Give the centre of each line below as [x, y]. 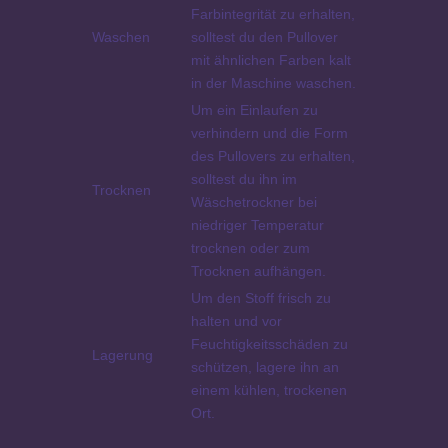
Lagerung [122, 354]
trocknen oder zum [250, 247]
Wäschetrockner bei [253, 201]
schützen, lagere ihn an [264, 366]
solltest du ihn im [243, 178]
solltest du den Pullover [264, 36]
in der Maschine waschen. [273, 82]
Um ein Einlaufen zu [254, 109]
